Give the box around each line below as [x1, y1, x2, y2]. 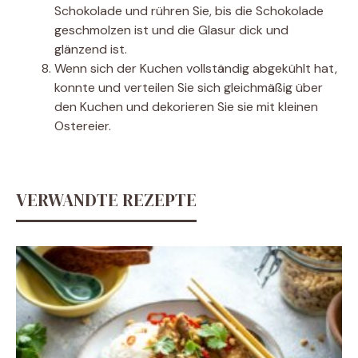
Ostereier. [54, 117, 111, 134]
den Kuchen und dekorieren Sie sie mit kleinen [54, 98, 318, 115]
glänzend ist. [54, 41, 127, 58]
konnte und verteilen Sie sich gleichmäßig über [54, 79, 323, 96]
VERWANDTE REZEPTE [16, 188, 197, 212]
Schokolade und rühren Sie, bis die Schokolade [54, 2, 324, 19]
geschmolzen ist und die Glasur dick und [54, 22, 288, 38]
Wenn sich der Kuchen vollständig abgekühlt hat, [54, 60, 337, 77]
